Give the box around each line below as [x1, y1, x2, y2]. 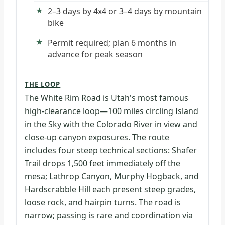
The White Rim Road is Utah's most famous [25, 92, 188, 104]
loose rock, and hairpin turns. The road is [25, 197, 181, 208]
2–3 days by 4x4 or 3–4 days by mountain [48, 5, 202, 17]
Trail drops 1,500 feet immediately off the [25, 158, 180, 169]
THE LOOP [25, 79, 61, 89]
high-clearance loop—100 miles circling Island [25, 105, 198, 117]
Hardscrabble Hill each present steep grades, [25, 184, 196, 195]
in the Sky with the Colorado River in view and [25, 119, 197, 130]
